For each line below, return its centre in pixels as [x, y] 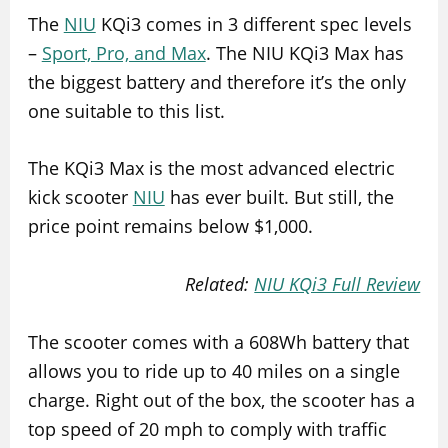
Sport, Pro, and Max [123, 52]
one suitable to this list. [126, 110]
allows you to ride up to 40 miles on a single [213, 371]
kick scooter [80, 197]
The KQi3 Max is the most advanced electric [211, 168]
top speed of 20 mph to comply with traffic [207, 429]
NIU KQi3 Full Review [337, 284]
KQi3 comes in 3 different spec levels [253, 23]
